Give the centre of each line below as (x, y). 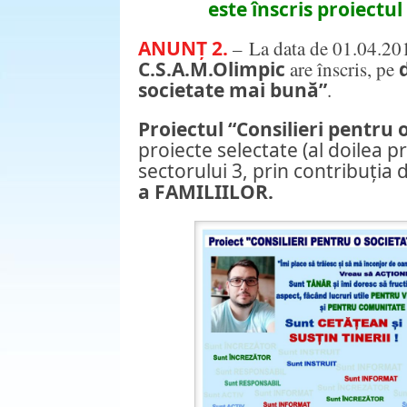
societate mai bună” (233, 90)
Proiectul (183, 129)
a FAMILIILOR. (206, 192)
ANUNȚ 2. (183, 49)
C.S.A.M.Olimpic (214, 69)
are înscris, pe (344, 69)
